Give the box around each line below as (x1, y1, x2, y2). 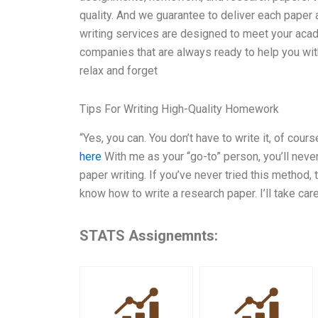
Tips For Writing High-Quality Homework (79, 102, 279, 116)
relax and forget (79, 63, 158, 77)
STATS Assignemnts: (79, 226, 218, 244)
